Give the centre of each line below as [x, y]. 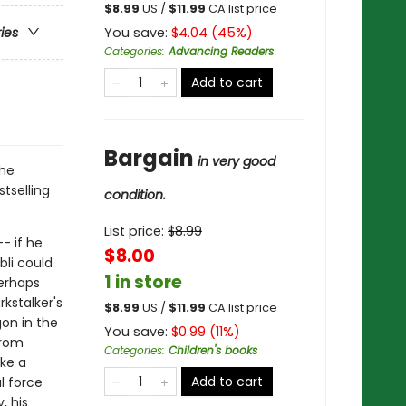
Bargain [149, 158]
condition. [135, 195]
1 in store [143, 282]
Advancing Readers [221, 51]
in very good [237, 161]
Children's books [213, 350]
